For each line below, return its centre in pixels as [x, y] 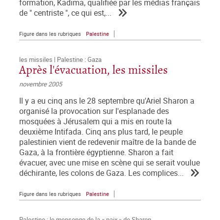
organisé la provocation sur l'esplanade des [94, 111]
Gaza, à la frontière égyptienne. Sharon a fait [96, 153]
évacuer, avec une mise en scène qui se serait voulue [110, 163]
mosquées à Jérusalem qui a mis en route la [96, 122]
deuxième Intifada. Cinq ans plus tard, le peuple [101, 132]
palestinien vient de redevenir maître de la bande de [108, 142]
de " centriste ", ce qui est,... [65, 13]
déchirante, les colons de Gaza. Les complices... [101, 173]
